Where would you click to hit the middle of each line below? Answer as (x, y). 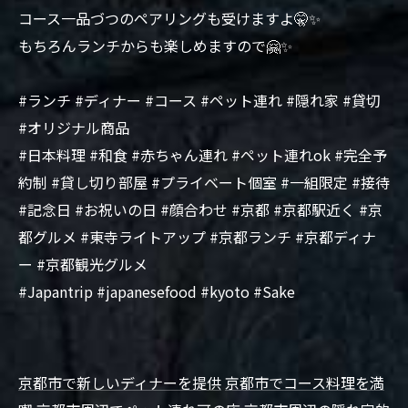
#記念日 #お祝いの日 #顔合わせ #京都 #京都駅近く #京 (200, 209)
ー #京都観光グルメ (83, 264)
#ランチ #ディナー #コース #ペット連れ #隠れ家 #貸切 (199, 100)
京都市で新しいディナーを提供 (120, 382)
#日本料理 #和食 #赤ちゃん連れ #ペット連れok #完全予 (203, 155)
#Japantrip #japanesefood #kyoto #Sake (157, 291)
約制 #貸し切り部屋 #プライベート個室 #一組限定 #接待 (204, 182)
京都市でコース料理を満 (305, 382)
